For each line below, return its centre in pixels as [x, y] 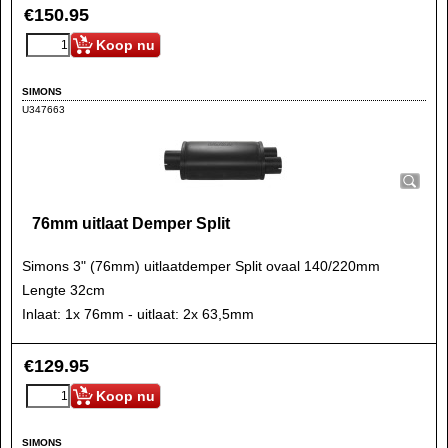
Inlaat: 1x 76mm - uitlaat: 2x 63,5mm [138, 314]
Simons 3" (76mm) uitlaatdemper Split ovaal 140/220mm [201, 266]
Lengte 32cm [63, 290]
